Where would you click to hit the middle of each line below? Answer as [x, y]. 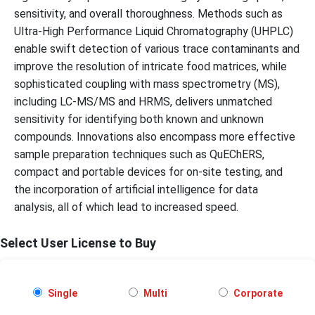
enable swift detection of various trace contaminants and [157, 49]
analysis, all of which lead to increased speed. [128, 207]
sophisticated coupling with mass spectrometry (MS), [147, 84]
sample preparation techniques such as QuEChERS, [139, 154]
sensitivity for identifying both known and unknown [139, 119]
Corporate [257, 293]
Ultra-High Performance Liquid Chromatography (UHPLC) [154, 31]
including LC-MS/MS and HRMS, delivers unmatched [143, 101]
